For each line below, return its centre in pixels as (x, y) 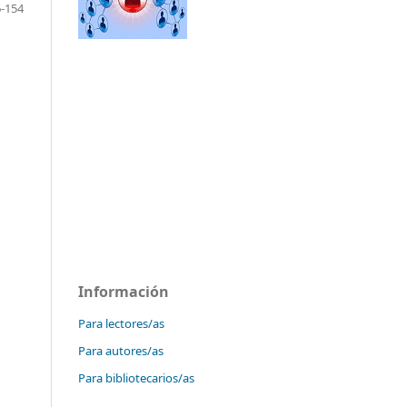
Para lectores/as (121, 323)
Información (124, 291)
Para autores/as (121, 350)
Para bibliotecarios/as (136, 377)
